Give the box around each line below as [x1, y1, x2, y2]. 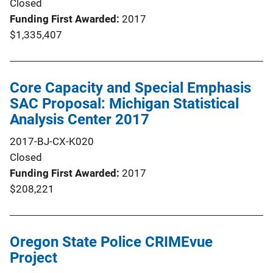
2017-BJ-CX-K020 [10, 135, 94, 147]
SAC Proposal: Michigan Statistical [10, 94, 239, 112]
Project [10, 249, 57, 266]
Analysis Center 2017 [10, 110, 149, 128]
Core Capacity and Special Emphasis [10, 79, 251, 96]
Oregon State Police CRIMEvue [10, 233, 213, 250]
